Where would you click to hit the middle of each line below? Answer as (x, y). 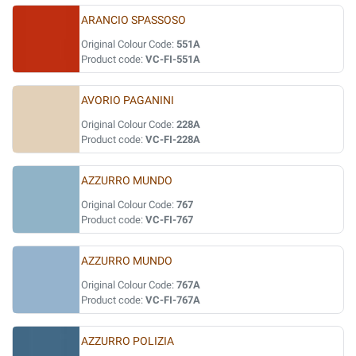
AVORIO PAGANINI (128, 101)
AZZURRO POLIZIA (128, 341)
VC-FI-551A (173, 59)
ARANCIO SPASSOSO (133, 20)
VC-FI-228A (173, 139)
